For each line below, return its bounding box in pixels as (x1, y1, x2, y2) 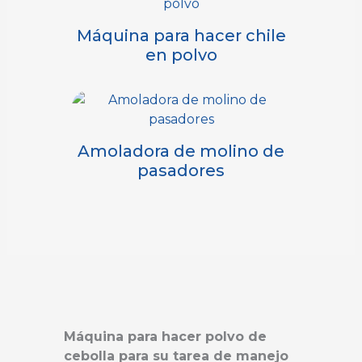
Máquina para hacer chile (76, 25, 286, 45)
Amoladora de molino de (78, 141, 284, 161)
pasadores (137, 160, 225, 180)
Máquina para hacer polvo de (64, 328, 267, 344)
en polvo (145, 44, 217, 65)
